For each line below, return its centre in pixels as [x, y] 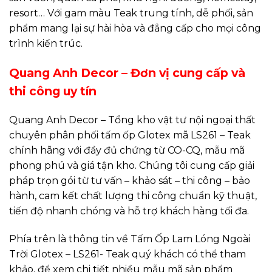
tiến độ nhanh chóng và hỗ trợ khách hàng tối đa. [129, 211]
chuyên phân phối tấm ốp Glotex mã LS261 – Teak [130, 135]
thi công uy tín [53, 91]
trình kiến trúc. [46, 43]
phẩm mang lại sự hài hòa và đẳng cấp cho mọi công [135, 28]
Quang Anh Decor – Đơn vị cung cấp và [127, 73]
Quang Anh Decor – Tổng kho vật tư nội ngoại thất [132, 120]
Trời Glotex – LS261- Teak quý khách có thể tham [127, 254]
